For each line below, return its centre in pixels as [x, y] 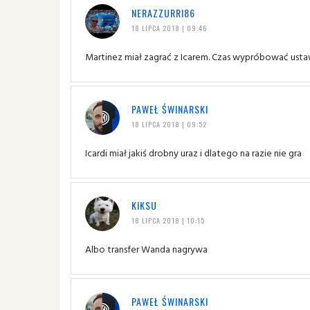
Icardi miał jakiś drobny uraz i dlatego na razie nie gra [193, 152]
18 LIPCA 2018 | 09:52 [169, 124]
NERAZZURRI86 [163, 12]
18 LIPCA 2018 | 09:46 [169, 28]
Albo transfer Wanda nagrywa [146, 248]
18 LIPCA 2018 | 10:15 [168, 220]
